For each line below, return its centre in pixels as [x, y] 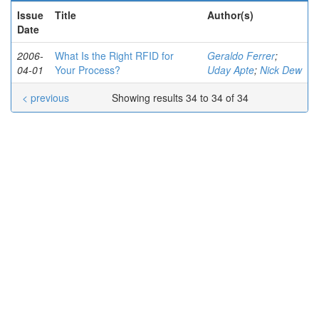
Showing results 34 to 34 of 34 [182, 98]
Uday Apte [231, 70]
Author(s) [230, 15]
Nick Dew [281, 70]
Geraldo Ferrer [241, 56]
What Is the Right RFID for [114, 56]
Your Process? [88, 70]
